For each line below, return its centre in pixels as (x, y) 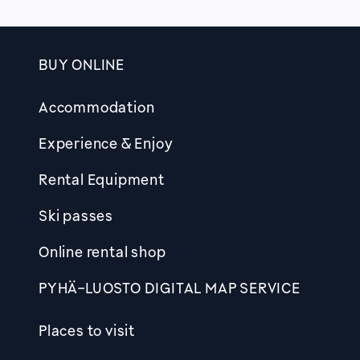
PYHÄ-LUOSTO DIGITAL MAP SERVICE (170, 288)
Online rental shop (102, 252)
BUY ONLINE (82, 64)
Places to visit (87, 330)
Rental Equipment (102, 179)
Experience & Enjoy (106, 143)
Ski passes (76, 215)
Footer (69, 88)
